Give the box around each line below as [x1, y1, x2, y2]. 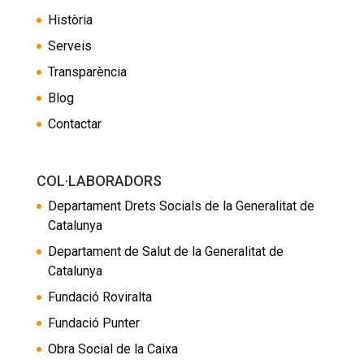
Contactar [47, 116, 102, 132]
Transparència [47, 64, 127, 80]
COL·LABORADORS [36, 172, 162, 190]
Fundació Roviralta [47, 289, 152, 305]
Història [47, 12, 93, 28]
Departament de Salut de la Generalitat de [47, 244, 284, 260]
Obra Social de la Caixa [47, 341, 178, 357]
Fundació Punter [47, 315, 140, 331]
